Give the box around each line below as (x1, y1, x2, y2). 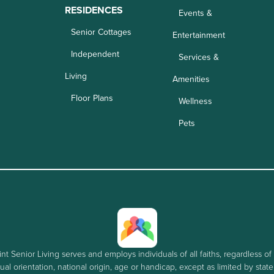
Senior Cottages (71, 25, 132, 39)
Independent (71, 47, 120, 61)
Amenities (172, 72, 210, 86)
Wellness (178, 94, 212, 108)
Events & (178, 6, 212, 20)
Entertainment (172, 28, 225, 42)
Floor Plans (71, 91, 114, 105)
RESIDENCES (65, 2, 124, 17)
